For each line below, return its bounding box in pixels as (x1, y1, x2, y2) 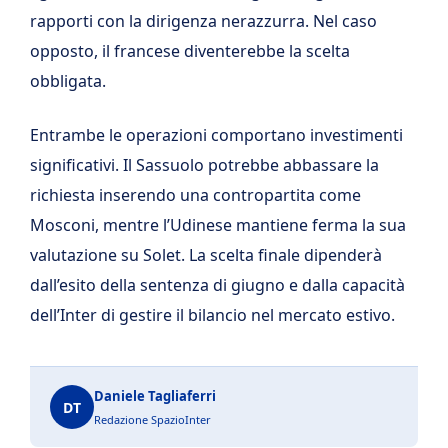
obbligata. (30, 70, 106, 93)
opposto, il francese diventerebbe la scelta (30, 40, 350, 63)
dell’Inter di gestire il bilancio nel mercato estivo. (30, 304, 395, 327)
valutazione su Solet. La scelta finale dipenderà (30, 244, 382, 267)
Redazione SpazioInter (94, 412, 211, 428)
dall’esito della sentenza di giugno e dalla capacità (30, 274, 405, 297)
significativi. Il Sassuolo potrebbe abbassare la (30, 154, 379, 177)
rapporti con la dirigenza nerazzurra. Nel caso (30, 10, 377, 33)
